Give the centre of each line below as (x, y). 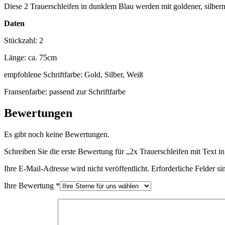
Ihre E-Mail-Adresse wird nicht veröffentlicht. (77, 168)
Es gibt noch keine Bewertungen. (57, 134)
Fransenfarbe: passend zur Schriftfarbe (65, 92)
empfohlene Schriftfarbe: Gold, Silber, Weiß (74, 75)
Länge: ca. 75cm (30, 58)
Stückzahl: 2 (24, 40)
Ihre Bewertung (30, 185)
